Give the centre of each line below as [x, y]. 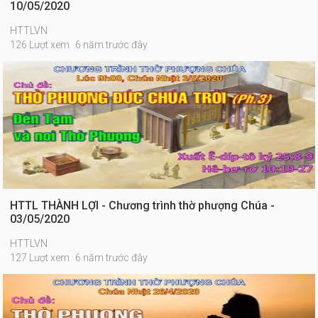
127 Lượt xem [40, 258]
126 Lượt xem [40, 45]
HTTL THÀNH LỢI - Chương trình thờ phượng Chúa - [143, 205]
